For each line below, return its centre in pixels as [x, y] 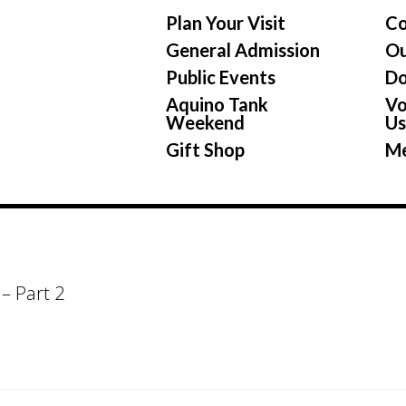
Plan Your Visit [225, 23]
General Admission [242, 50]
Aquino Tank [217, 104]
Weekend [205, 122]
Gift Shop [205, 150]
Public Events [220, 77]
